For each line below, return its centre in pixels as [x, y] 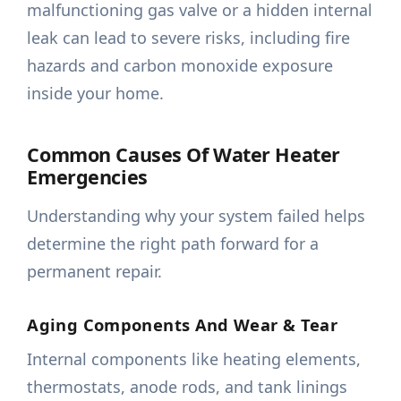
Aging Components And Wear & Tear [183, 325]
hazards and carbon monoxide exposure [180, 66]
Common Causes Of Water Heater [183, 155]
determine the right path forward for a [173, 244]
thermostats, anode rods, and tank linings [188, 387]
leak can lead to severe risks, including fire [189, 38]
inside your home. [96, 94]
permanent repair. [95, 272]
